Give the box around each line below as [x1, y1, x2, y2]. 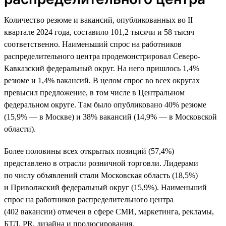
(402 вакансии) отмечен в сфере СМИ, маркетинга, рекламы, [4, 207, 214, 216]
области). [4, 124, 36, 133]
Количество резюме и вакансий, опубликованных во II [4, 15, 193, 24]
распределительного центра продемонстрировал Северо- [4, 51, 200, 61]
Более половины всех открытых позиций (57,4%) [4, 146, 174, 155]
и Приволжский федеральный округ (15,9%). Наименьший [4, 183, 207, 192]
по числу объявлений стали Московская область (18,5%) [4, 171, 198, 180]
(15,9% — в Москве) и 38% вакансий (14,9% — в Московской [4, 112, 217, 121]
